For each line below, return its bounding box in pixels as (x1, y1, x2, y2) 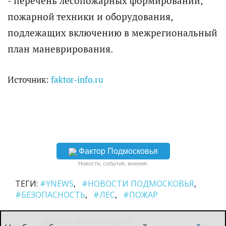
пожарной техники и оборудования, (8, 11, 173, 23)
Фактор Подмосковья (78, 147, 158, 156)
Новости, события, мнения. (78, 160, 148, 167)
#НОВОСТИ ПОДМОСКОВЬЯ (82, 178, 194, 190)
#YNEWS (40, 178, 74, 190)
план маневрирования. (8, 43, 113, 55)
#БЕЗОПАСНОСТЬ (15, 189, 85, 201)
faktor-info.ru (51, 74, 103, 86)
